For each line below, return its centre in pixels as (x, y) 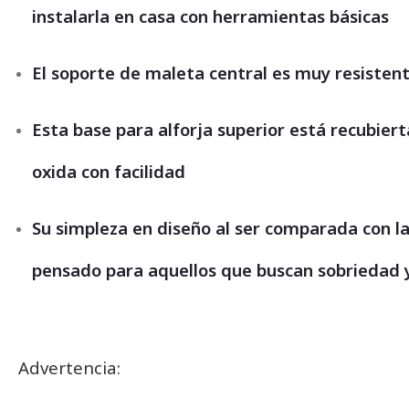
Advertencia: (69, 367)
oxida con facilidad (109, 171)
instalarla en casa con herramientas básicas (210, 16)
